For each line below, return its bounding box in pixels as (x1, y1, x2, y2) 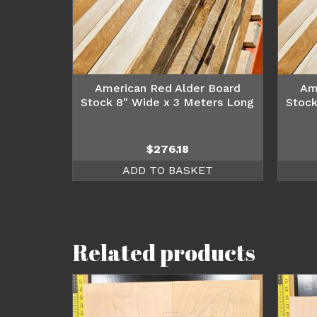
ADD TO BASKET (122, 163, 213, 177)
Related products (72, 236, 255, 267)
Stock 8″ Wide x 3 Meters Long (81, 95, 255, 109)
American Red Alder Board (94, 81, 241, 95)
